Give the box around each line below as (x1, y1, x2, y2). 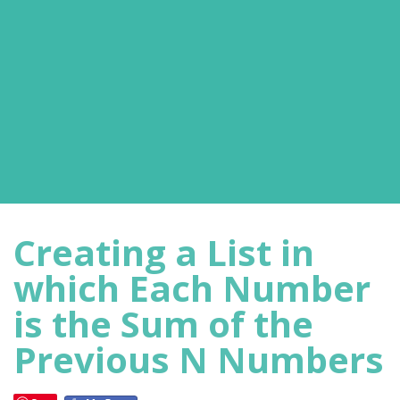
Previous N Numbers (13, 335, 384, 384)
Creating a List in (13, 228, 314, 277)
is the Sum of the (13, 299, 313, 348)
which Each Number (13, 263, 371, 312)
